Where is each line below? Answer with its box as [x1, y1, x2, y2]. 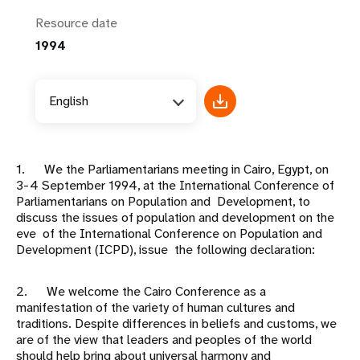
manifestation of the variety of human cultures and [16, 299, 295, 317]
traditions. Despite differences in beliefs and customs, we [16, 315, 337, 333]
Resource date [35, 14, 117, 32]
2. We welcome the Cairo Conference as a [16, 283, 266, 301]
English [49, 92, 88, 110]
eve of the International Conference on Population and [16, 225, 322, 243]
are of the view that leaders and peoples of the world [16, 331, 312, 349]
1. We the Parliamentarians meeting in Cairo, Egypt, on [16, 161, 329, 178]
